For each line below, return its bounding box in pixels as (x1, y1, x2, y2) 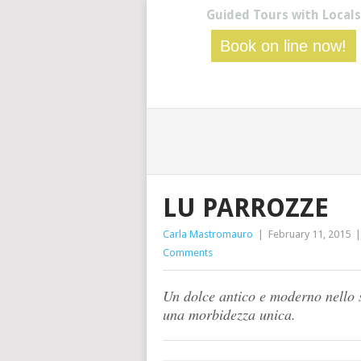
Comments (163, 247, 213, 259)
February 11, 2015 (268, 228, 351, 240)
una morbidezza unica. (163, 305, 296, 324)
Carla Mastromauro (163, 228, 253, 240)
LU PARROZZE (163, 193, 329, 223)
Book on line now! (220, 37, 347, 55)
